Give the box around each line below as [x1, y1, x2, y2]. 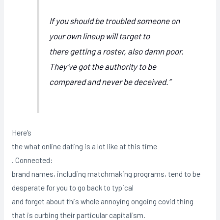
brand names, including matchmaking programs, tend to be [11, 168, 200, 178]
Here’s [11, 127, 31, 137]
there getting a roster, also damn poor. [49, 46, 184, 56]
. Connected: [11, 155, 53, 165]
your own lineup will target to [49, 31, 150, 41]
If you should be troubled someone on [49, 16, 180, 26]
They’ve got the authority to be [49, 61, 157, 72]
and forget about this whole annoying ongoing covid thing [11, 196, 193, 206]
